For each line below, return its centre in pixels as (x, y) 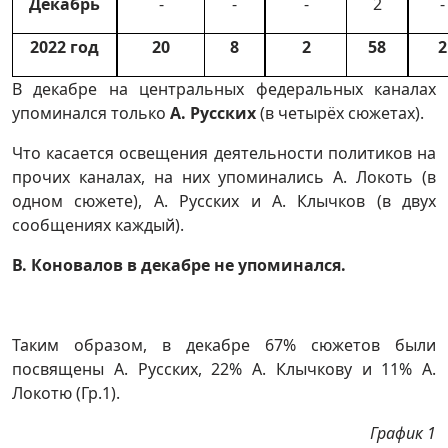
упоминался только (91, 113)
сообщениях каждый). (98, 225)
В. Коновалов (67, 265)
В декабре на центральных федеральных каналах (224, 89)
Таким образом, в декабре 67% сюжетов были (224, 345)
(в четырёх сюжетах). (340, 113)
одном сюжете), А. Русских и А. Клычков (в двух (224, 201)
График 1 (403, 433)
